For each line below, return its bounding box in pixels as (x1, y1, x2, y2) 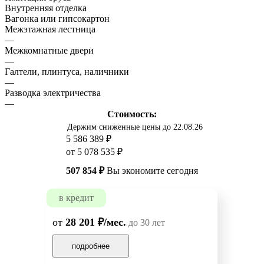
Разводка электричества (5, 88, 101, 98)
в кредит (59, 193, 94, 203)
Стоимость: (107, 109, 157, 120)
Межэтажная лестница (5, 24, 95, 35)
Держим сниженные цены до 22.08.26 (67, 123, 203, 132)
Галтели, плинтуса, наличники (5, 67, 129, 77)
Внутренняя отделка (5, 3, 87, 14)
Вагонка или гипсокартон (5, 14, 110, 24)
